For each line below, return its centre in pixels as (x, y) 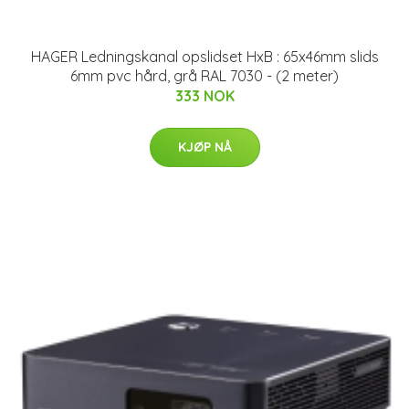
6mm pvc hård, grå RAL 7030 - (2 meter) (204, 75)
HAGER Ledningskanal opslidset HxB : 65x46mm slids (204, 56)
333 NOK (204, 95)
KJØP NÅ (204, 147)
